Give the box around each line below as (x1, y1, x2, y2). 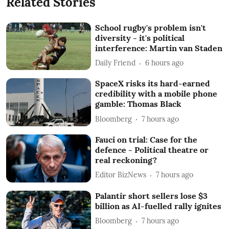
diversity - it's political (95, 32, 185, 43)
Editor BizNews (95, 170, 147, 180)
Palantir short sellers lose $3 (95, 190, 208, 201)
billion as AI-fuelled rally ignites (95, 200, 222, 211)
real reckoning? (95, 154, 157, 165)
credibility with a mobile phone (95, 88, 218, 99)
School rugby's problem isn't (95, 22, 207, 33)
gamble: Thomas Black (95, 99, 182, 109)
